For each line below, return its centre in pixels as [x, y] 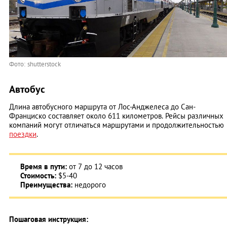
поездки [23, 134]
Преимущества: [47, 185]
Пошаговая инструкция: [49, 219]
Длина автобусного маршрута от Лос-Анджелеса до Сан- [102, 107]
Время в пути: [45, 167]
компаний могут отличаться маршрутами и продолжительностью [117, 125]
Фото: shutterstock [35, 64]
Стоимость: [39, 176]
